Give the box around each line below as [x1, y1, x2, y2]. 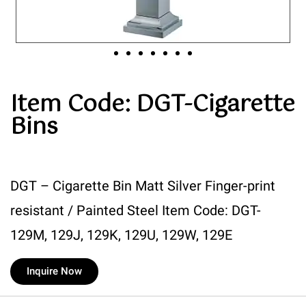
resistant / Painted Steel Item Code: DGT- [10, 202, 261, 219]
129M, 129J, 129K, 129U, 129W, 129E [10, 227, 232, 244]
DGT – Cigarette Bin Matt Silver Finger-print [10, 178, 275, 195]
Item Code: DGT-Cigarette [10, 86, 295, 124]
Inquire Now [27, 265, 82, 278]
